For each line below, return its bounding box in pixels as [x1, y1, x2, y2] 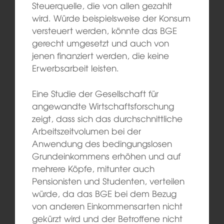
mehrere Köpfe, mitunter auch [31, 161, 154, 174]
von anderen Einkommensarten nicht [31, 199, 182, 212]
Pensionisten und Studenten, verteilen [31, 174, 184, 187]
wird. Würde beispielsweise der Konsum [31, 11, 190, 24]
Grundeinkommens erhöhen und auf [31, 149, 180, 162]
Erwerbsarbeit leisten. [31, 61, 119, 74]
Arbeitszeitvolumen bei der [31, 124, 141, 137]
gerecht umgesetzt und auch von [31, 36, 169, 49]
